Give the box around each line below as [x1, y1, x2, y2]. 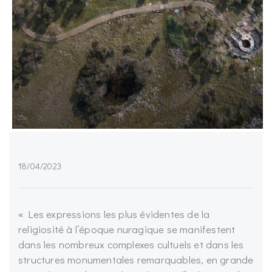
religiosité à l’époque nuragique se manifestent [18, 222, 236, 237]
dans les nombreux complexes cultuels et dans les [18, 237, 244, 252]
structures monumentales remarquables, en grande [18, 253, 254, 267]
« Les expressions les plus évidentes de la [18, 207, 210, 222]
